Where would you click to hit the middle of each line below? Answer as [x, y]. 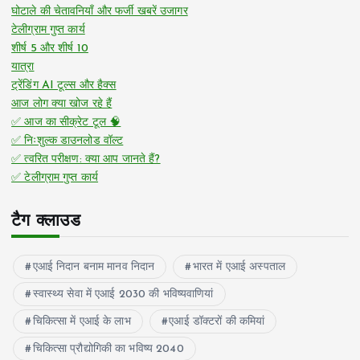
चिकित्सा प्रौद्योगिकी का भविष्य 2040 [108, 350]
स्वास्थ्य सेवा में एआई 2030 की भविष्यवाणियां [123, 295]
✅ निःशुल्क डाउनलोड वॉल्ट [67, 141]
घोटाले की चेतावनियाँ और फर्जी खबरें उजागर [100, 12]
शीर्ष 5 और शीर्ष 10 [50, 49]
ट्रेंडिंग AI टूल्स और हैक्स [64, 86]
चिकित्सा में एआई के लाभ [82, 322]
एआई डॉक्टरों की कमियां [217, 322]
